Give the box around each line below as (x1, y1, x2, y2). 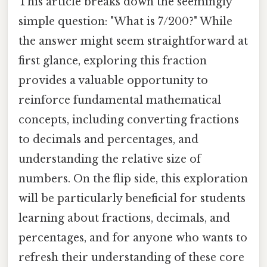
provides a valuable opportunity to (18, 73, 208, 87)
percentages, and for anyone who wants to (18, 231, 247, 244)
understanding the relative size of (18, 152, 201, 166)
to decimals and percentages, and (18, 132, 198, 146)
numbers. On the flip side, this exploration (18, 172, 248, 185)
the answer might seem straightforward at (18, 34, 248, 48)
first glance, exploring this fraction (18, 54, 207, 67)
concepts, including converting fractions (18, 113, 239, 126)
